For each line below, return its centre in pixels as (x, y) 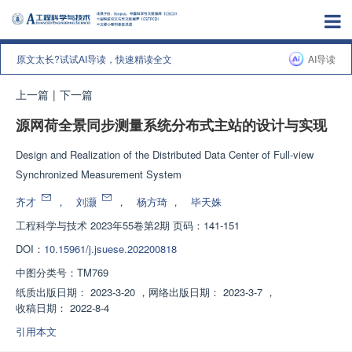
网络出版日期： (184, 292)
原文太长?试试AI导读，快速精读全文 (94, 59)
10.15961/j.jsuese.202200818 (110, 249)
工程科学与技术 (51, 225)
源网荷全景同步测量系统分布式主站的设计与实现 (171, 126)
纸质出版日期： (51, 292)
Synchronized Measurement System (99, 174)
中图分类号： (46, 272)
